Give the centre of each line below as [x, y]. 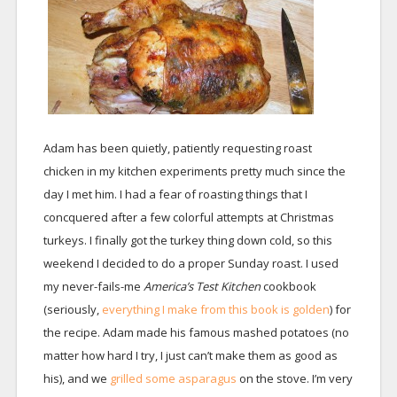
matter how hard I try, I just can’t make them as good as [190, 355]
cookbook [288, 286]
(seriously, [72, 309]
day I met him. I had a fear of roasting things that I [175, 194]
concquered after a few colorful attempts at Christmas [188, 217]
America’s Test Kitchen [202, 286]
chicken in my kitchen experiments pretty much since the [194, 171]
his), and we [76, 378]
